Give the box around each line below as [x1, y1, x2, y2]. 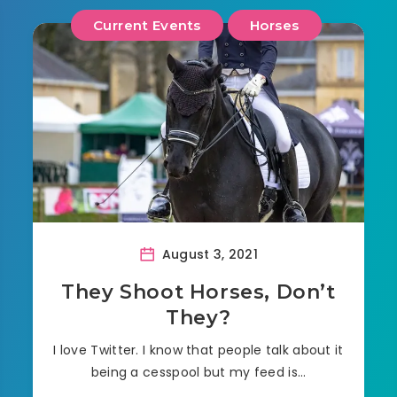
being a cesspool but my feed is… [90, 363, 307, 382]
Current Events [92, 17, 201, 35]
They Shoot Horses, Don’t [61, 280, 336, 305]
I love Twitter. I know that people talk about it [53, 341, 344, 360]
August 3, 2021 [158, 245, 258, 264]
